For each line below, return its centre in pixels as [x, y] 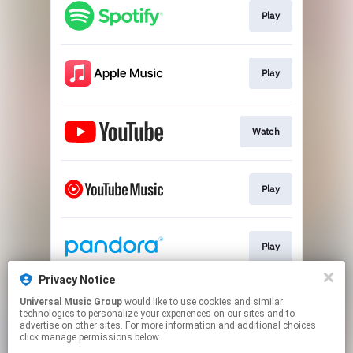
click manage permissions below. [90, 337]
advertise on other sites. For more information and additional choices [168, 325]
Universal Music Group [71, 302]
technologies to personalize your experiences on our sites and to [157, 314]
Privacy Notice [77, 280]
